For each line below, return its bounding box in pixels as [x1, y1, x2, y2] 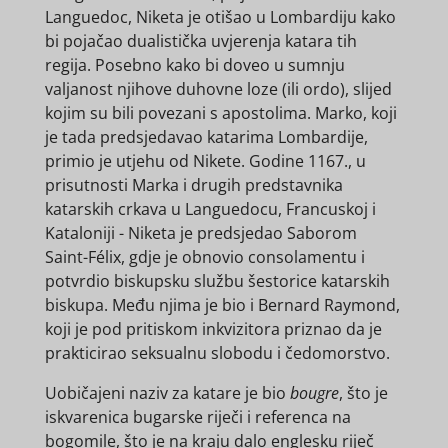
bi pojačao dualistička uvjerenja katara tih [44, 30, 357, 53]
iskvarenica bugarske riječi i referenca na [44, 406, 351, 429]
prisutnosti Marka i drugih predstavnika [44, 174, 343, 197]
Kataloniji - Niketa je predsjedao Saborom [44, 222, 357, 245]
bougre [289, 382, 339, 405]
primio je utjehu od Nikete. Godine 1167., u [44, 150, 366, 173]
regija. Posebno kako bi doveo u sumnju [44, 54, 345, 77]
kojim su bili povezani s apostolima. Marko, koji [44, 102, 397, 125]
